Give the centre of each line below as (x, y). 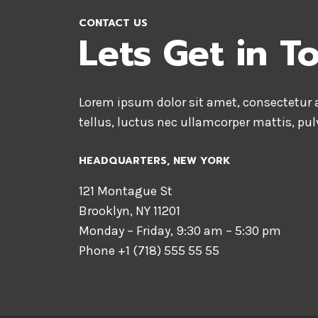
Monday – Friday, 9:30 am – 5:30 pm (180, 231)
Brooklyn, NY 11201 (130, 211)
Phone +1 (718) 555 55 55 (149, 251)
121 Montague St (126, 191)
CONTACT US (113, 23)
